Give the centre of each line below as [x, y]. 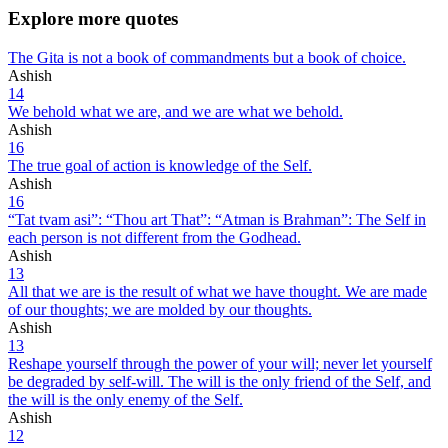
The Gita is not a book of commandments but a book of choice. [207, 57]
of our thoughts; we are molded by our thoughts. [160, 309]
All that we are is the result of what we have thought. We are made [217, 291]
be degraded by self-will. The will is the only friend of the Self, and [219, 381]
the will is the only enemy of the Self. [125, 399]
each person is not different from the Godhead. [154, 237]
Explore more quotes [93, 18]
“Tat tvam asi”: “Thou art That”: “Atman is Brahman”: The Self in [217, 219]
